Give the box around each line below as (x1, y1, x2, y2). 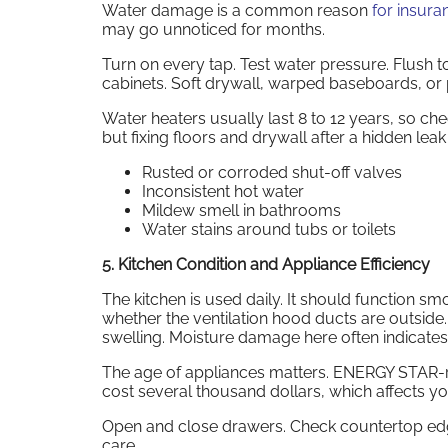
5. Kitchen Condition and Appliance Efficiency (102, 254, 430, 274)
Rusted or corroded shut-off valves (142, 162, 402, 182)
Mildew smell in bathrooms (142, 200, 341, 220)
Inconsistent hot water (142, 181, 304, 201)
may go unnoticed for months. (102, 19, 325, 39)
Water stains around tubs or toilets (142, 219, 396, 239)
